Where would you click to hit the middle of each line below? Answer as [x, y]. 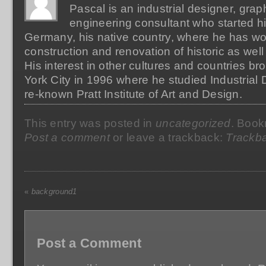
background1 [53, 191]
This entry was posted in [90, 123]
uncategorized [193, 123]
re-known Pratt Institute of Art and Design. [134, 94]
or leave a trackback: [168, 137]
